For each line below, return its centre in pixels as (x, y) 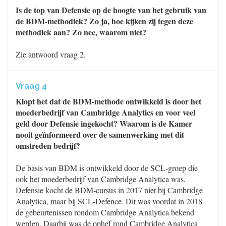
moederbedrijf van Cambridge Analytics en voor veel (105, 112)
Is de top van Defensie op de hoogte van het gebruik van (111, 10)
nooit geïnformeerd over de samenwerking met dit (100, 134)
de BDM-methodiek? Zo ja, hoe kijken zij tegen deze (104, 21)
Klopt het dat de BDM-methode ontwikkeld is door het (108, 101)
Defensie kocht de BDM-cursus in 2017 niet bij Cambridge (109, 190)
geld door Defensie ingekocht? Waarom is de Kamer (104, 123)
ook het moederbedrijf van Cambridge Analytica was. (101, 179)
